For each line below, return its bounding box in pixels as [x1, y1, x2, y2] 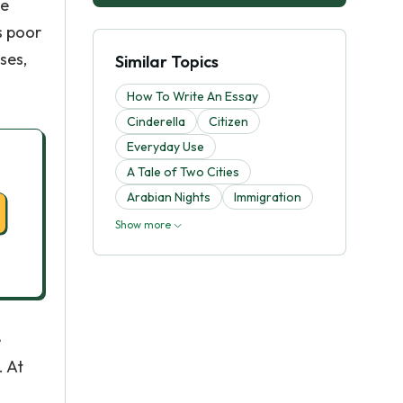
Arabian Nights [127, 189, 210, 205]
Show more [115, 218, 174, 231]
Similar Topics [115, 51, 219, 72]
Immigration [234, 189, 301, 205]
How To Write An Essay [127, 88, 258, 104]
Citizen [209, 113, 248, 130]
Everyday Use [127, 139, 204, 155]
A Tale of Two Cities [127, 164, 239, 180]
